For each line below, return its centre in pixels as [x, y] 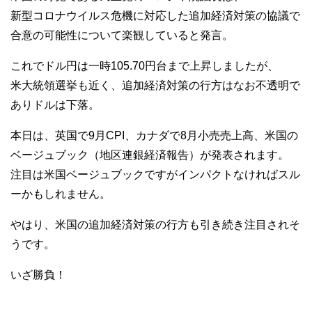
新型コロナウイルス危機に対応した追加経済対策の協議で [155, 16]
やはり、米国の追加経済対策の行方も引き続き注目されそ [155, 225]
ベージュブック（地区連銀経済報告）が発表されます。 [150, 155]
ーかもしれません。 [61, 194]
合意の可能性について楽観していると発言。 [122, 35]
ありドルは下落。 [55, 105]
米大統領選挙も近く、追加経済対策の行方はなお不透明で [155, 85]
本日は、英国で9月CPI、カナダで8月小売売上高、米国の [154, 135]
